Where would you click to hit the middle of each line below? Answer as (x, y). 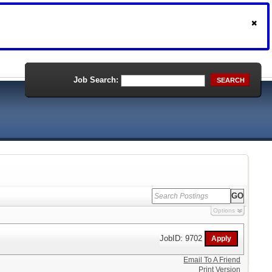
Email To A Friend (212, 260)
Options (224, 210)
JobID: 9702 (182, 238)
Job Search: (96, 80)
